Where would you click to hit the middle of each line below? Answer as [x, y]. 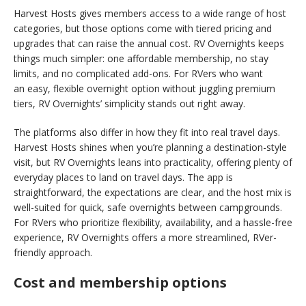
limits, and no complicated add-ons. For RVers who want [138, 73]
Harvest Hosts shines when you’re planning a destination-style [150, 147]
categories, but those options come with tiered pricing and [143, 28]
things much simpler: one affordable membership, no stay [141, 58]
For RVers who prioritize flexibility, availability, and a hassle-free [153, 222]
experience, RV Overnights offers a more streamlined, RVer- [145, 237]
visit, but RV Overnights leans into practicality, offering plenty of [153, 162]
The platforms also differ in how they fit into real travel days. [147, 132]
